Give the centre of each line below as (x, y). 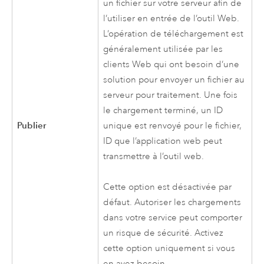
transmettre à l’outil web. (154, 156)
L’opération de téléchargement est (174, 34)
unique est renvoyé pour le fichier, (173, 126)
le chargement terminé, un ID (163, 110)
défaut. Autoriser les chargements (172, 203)
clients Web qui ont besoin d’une (171, 64)
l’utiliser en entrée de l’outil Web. (171, 18)
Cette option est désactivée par (168, 187)
